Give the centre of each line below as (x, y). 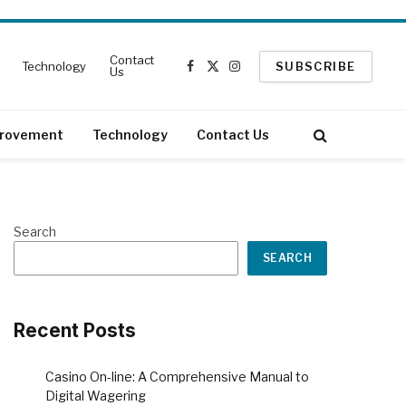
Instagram (265, 74)
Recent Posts (75, 330)
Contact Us (233, 134)
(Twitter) (237, 93)
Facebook (219, 74)
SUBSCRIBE (315, 66)
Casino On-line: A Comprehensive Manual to (177, 377)
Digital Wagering (96, 396)
